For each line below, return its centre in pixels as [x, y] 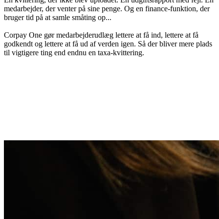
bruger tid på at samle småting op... [58, 17]
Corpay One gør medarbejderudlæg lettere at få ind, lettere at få [101, 35]
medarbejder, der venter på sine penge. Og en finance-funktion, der [107, 8]
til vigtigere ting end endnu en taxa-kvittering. [74, 52]
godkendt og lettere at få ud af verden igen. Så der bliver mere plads [108, 44]
